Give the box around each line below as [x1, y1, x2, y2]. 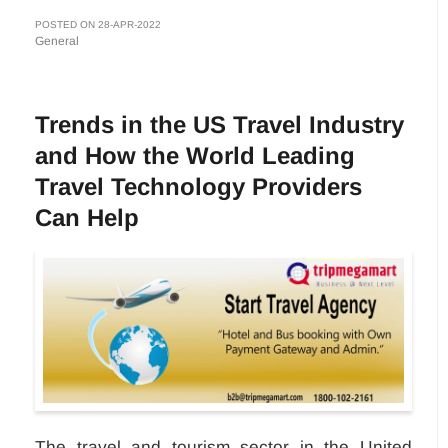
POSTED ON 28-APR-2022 [35, 19, 161, 31]
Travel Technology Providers [35, 173, 362, 201]
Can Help [35, 204, 139, 232]
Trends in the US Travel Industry [35, 111, 404, 139]
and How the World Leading [35, 142, 355, 170]
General [35, 34, 79, 49]
